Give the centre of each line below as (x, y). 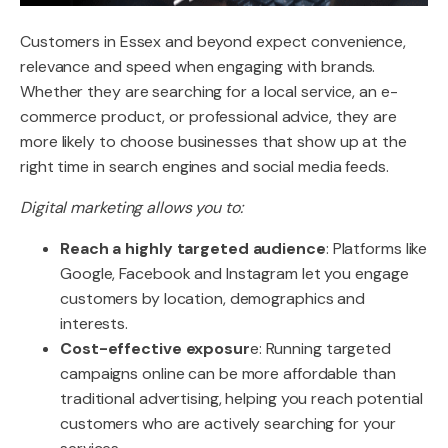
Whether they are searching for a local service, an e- (209, 91)
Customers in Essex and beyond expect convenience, (213, 41)
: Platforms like (376, 248)
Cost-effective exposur (155, 348)
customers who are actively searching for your (228, 423)
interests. (94, 323)
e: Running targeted (320, 348)
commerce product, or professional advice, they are (208, 116)
